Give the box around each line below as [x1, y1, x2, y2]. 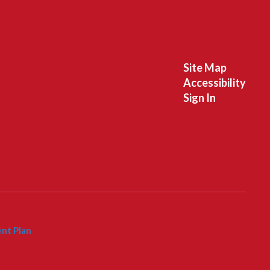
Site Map [183, 61, 227, 74]
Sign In [183, 91, 216, 104]
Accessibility [183, 76, 246, 89]
